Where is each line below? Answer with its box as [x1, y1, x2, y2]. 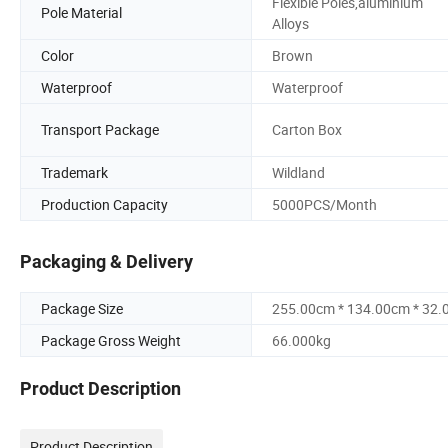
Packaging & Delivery [20, 251, 193, 273]
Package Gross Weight [41, 331, 181, 351]
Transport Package [41, 120, 159, 140]
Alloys [272, 13, 309, 33]
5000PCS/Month [272, 194, 377, 214]
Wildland [272, 162, 325, 182]
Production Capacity [41, 194, 168, 214]
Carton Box [272, 120, 342, 140]
